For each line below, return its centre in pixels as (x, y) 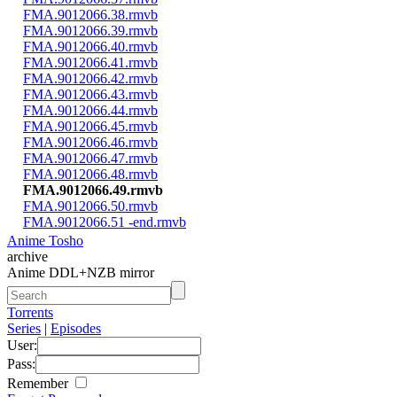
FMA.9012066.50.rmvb (90, 206)
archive (27, 256)
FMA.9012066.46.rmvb (90, 142)
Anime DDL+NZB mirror (81, 272)
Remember (39, 383)
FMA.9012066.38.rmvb (90, 14)
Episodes (76, 328)
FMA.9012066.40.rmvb (90, 46)
